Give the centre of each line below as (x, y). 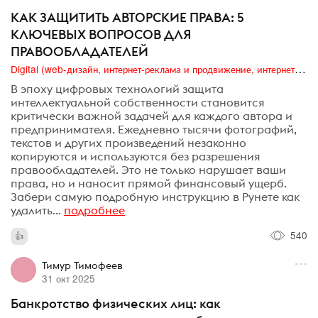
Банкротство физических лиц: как (116, 304)
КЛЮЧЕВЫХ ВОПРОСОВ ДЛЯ (101, 34)
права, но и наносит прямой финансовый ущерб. (149, 183)
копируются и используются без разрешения (136, 157)
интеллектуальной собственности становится (138, 103)
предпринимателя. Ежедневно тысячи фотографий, (154, 130)
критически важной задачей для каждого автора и (152, 116)
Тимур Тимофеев (82, 266)
